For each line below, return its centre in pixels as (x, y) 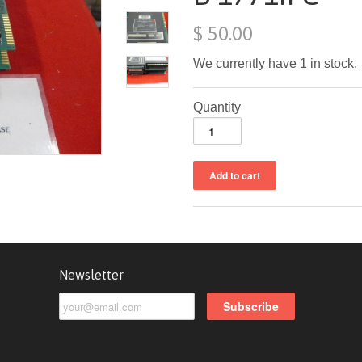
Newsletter (91, 275)
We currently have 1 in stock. (275, 63)
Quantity (217, 107)
